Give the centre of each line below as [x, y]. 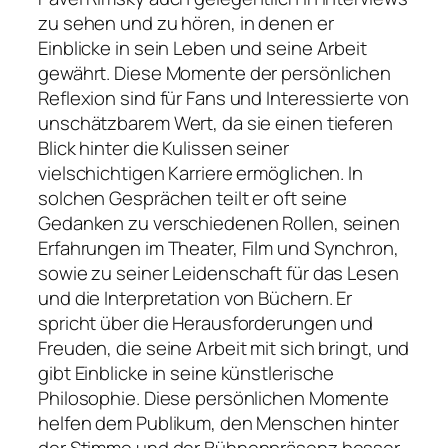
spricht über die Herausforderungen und [206, 323]
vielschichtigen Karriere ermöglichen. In [200, 173]
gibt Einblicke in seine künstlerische [186, 373]
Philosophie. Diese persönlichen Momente [214, 398]
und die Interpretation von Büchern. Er [195, 298]
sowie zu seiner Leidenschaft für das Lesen [218, 273]
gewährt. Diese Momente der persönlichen [215, 73]
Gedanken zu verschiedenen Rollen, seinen [219, 223]
